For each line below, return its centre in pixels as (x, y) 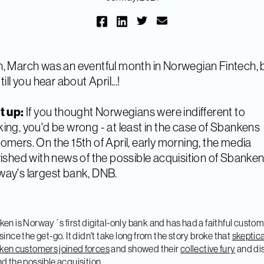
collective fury (208, 249)
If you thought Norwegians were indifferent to (136, 112)
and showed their (145, 249)
